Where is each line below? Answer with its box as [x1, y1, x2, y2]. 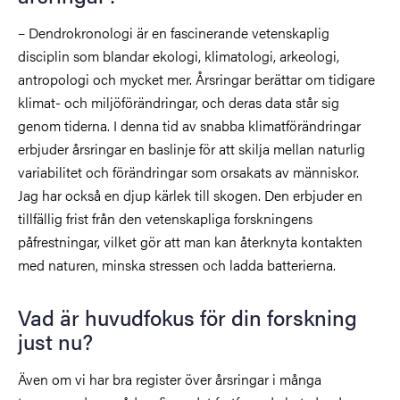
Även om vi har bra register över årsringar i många [18, 368, 321, 389]
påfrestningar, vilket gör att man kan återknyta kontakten [18, 230, 362, 252]
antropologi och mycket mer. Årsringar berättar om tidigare [18, 68, 375, 89]
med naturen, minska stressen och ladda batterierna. [18, 254, 336, 275]
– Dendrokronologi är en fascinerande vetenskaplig [18, 21, 329, 43]
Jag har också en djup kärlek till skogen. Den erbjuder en [18, 184, 362, 205]
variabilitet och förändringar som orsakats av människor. [18, 161, 359, 182]
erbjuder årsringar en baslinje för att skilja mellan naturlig [18, 137, 365, 159]
